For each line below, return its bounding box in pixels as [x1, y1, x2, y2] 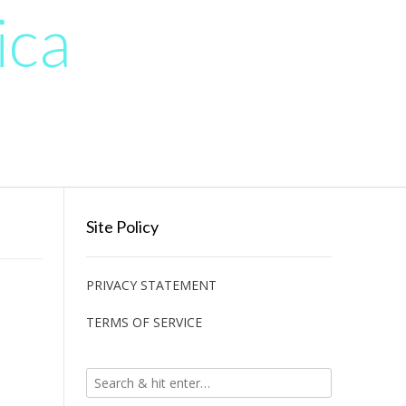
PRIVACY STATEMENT [85, 276, 217, 294]
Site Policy [85, 217, 159, 237]
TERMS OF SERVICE [85, 314, 202, 331]
